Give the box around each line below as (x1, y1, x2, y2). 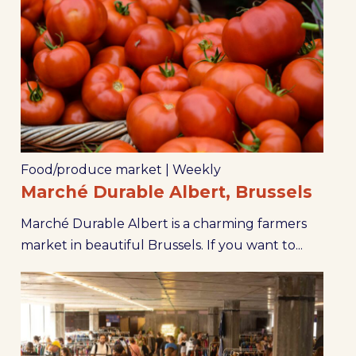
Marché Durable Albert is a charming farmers (20, 216, 307, 232)
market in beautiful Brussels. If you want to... (20, 238, 303, 253)
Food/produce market (20, 162, 162, 178)
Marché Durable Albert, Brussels (20, 182, 312, 203)
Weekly (172, 162, 221, 178)
